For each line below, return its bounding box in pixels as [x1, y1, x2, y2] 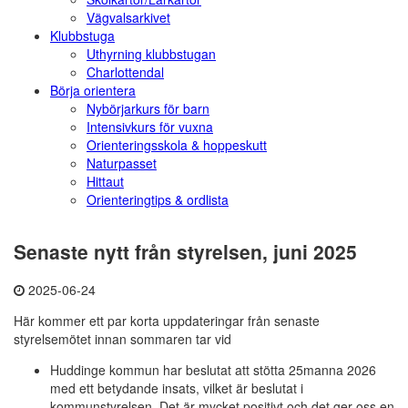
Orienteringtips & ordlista [87, 190, 229, 209]
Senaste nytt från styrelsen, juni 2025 [14, 237, 357, 265]
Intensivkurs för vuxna [87, 117, 213, 137]
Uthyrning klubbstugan [87, 45, 216, 64]
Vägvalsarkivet [87, 8, 170, 27]
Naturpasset [87, 154, 157, 173]
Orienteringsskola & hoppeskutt [87, 136, 267, 155]
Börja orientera [50, 81, 136, 100]
